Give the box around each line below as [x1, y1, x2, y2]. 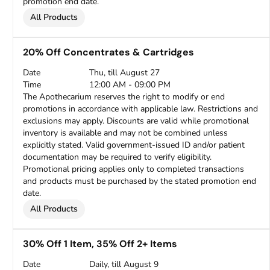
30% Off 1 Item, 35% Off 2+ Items [23, 237, 178, 250]
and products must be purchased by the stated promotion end [23, 175, 257, 187]
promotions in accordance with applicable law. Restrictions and [23, 103, 259, 115]
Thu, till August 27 [89, 67, 160, 78]
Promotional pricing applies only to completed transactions [23, 163, 245, 175]
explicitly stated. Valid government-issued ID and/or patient [23, 139, 245, 151]
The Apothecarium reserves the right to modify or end [23, 91, 225, 102]
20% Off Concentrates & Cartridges [23, 46, 195, 58]
